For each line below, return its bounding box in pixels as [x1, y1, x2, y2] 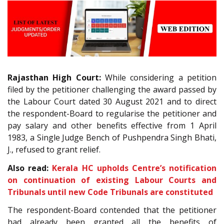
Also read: [7, 162, 52, 173]
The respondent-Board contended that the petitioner [7, 204, 216, 216]
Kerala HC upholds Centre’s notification [52, 162, 217, 173]
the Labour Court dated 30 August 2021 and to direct [7, 96, 216, 107]
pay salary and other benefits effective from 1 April [7, 120, 216, 131]
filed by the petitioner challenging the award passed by [7, 84, 216, 95]
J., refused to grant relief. [7, 144, 100, 155]
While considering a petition [100, 72, 217, 83]
